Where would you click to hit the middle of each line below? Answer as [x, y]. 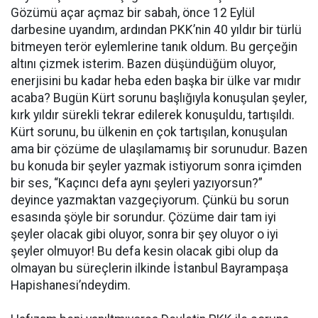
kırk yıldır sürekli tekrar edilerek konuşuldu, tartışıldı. [153, 115]
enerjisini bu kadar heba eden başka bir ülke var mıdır [156, 81]
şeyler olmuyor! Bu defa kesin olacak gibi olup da [144, 252]
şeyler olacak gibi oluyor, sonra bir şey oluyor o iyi [144, 235]
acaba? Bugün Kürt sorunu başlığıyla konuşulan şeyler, [159, 98]
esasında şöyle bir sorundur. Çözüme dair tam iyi [143, 218]
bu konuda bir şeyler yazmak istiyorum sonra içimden [156, 166]
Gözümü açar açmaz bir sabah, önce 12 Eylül [133, 13]
